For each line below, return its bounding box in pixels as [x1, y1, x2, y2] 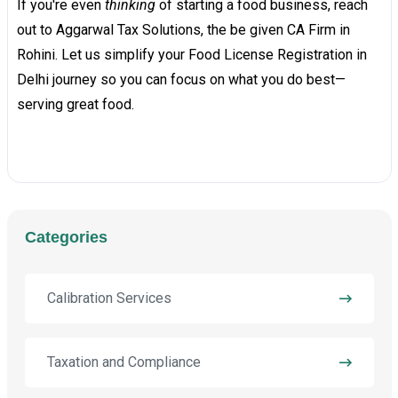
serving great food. [16, 96, 134, 114]
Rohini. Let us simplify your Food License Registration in [16, 46, 367, 64]
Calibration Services [46, 290, 171, 307]
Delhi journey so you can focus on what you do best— [16, 71, 346, 89]
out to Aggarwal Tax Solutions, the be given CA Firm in [16, 21, 350, 39]
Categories [24, 228, 107, 247]
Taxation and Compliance [46, 354, 201, 371]
